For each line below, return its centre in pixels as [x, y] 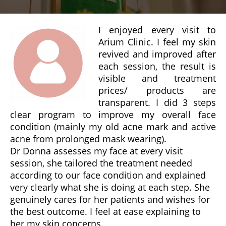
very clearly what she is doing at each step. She [110, 187]
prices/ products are [157, 90]
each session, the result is [157, 66]
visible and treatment [157, 78]
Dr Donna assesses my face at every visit [96, 151]
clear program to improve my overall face [113, 114]
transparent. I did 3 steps [157, 102]
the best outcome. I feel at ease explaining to [105, 211]
